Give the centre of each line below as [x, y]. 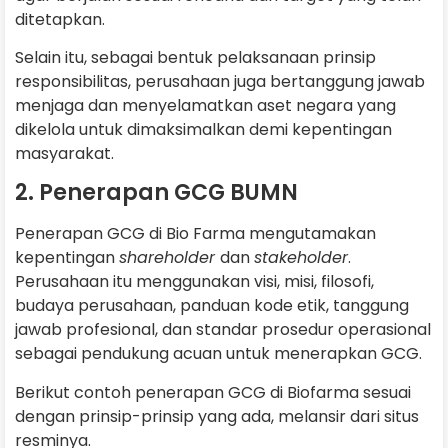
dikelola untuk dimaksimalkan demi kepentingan [203, 129]
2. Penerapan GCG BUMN [156, 193]
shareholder [169, 258]
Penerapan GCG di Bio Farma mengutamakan [195, 234]
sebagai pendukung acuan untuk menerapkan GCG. [220, 354]
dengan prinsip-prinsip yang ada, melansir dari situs [217, 416]
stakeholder [301, 258]
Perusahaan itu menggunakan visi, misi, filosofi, [194, 282]
